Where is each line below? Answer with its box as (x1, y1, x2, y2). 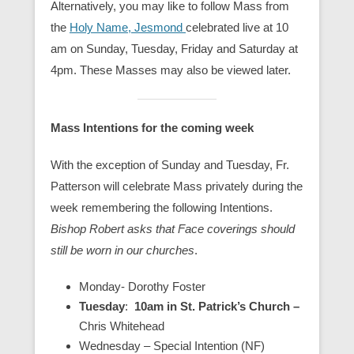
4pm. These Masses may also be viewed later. (51, 63, 291, 77)
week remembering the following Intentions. (51, 201, 273, 214)
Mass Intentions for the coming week (51, 121, 254, 134)
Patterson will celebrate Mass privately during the (51, 179, 303, 193)
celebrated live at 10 (186, 21, 288, 34)
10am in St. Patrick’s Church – (134, 299, 299, 313)
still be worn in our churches (51, 243, 194, 257)
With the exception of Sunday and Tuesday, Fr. (51, 158, 289, 171)
